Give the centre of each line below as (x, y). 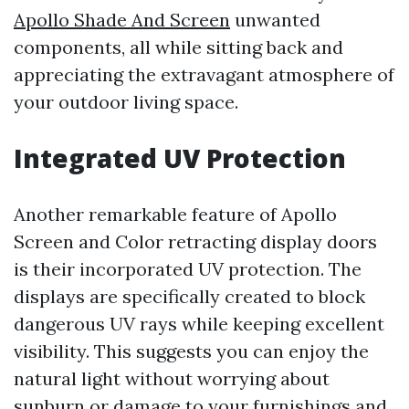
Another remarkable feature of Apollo (175, 214)
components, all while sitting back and (178, 47)
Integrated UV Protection (180, 158)
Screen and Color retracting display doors (195, 241)
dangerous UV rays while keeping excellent (199, 324)
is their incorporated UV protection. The (188, 269)
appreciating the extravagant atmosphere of (204, 74)
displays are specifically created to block (189, 296)
